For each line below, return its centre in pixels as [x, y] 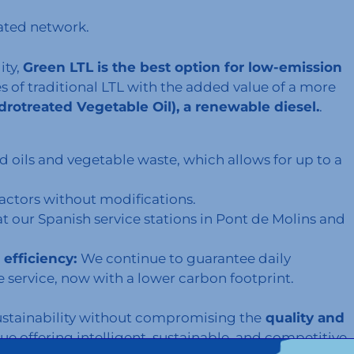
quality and [303, 318]
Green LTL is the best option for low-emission [183, 67]
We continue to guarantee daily [186, 258]
